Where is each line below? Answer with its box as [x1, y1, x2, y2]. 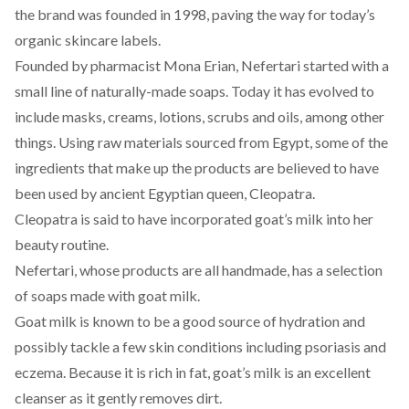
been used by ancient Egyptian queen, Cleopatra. [15, 184, 315, 202]
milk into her [293, 210, 373, 227]
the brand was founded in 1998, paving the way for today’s [15, 5, 375, 23]
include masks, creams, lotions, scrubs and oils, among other [15, 108, 384, 125]
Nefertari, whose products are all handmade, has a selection [15, 261, 383, 278]
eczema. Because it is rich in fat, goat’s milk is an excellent [15, 363, 371, 381]
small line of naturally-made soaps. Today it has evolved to [15, 82, 374, 100]
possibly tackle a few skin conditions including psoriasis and [15, 338, 386, 355]
